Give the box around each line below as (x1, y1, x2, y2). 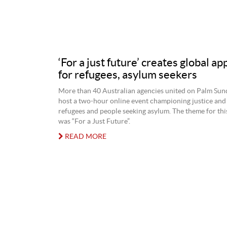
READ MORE (63, 133, 106, 140)
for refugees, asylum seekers (58, 69, 197, 81)
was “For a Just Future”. (58, 118, 130, 125)
